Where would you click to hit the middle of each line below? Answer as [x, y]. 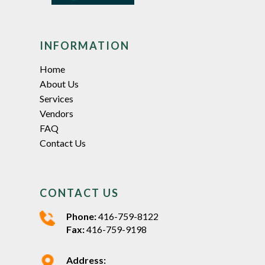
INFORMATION [85, 45]
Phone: [82, 216]
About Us [59, 83]
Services [57, 98]
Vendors [57, 113]
